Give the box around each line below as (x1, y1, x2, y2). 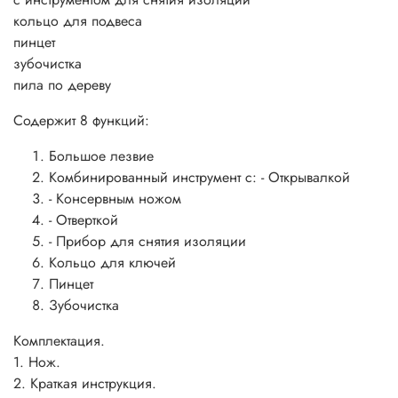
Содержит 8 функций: (13, 109, 149, 131)
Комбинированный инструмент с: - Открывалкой (49, 166, 350, 187)
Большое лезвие (49, 145, 154, 166)
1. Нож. (13, 351, 65, 372)
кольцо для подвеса (13, 10, 142, 31)
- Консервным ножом (49, 187, 181, 209)
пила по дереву (13, 74, 111, 95)
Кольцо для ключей (49, 251, 176, 273)
